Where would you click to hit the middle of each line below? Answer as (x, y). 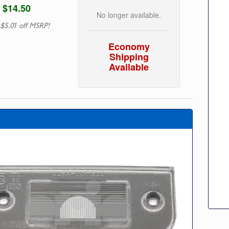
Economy (129, 46)
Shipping (129, 56)
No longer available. (129, 15)
